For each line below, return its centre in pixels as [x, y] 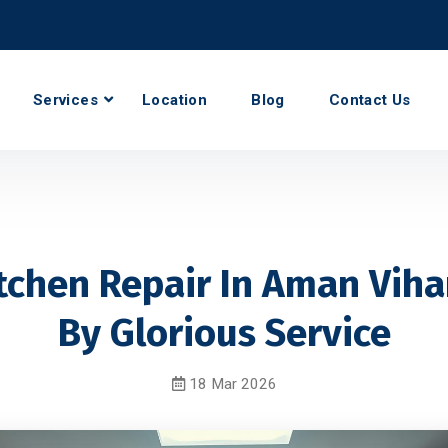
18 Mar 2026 [230, 384]
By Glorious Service [224, 333]
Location [175, 100]
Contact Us [369, 100]
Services [65, 100]
